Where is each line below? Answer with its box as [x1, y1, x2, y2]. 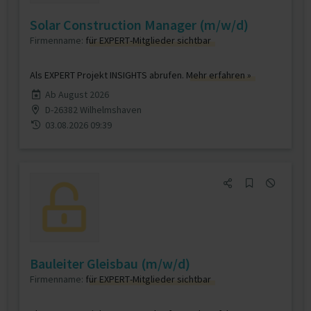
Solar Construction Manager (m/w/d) [30, 16, 249, 33]
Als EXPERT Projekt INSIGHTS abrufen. [30, 69, 186, 81]
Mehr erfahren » [186, 69, 251, 81]
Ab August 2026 [44, 88, 109, 101]
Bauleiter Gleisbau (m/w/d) [30, 255, 190, 272]
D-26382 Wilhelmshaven [44, 103, 142, 116]
